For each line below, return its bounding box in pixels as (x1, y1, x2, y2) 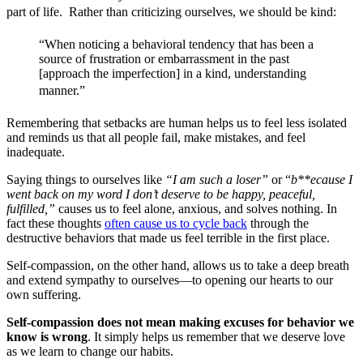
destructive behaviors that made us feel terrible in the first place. (6, 231, 330, 246)
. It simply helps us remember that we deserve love (88, 330, 345, 344)
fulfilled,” (6, 202, 55, 216)
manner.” (39, 83, 85, 98)
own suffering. (6, 288, 81, 302)
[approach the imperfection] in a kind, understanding (39, 66, 306, 81)
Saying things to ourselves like (6, 173, 165, 187)
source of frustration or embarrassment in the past (39, 52, 289, 66)
